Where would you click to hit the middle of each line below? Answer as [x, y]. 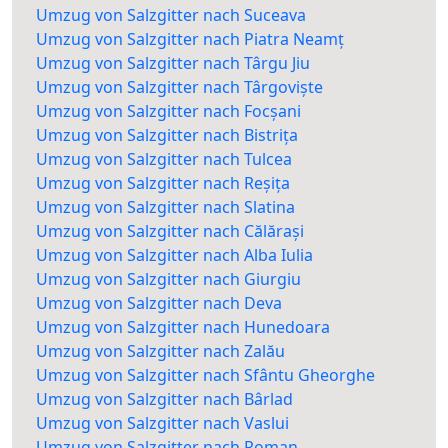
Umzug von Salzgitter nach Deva [159, 303]
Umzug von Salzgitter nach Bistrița [167, 135]
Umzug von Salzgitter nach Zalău [160, 351]
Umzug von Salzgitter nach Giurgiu [168, 279]
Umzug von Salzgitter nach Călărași [170, 231]
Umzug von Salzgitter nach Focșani [168, 111]
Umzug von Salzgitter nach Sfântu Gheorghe [205, 375]
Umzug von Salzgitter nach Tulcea [164, 159]
